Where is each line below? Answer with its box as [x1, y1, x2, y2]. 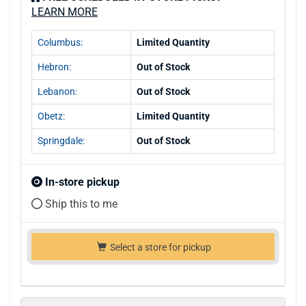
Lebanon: [38, 86, 77, 98]
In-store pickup [42, 176, 120, 189]
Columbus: [38, 37, 83, 48]
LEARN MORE [31, 5, 98, 19]
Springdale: [38, 135, 85, 147]
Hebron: [38, 61, 71, 73]
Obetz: [38, 111, 65, 122]
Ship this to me [42, 197, 117, 211]
